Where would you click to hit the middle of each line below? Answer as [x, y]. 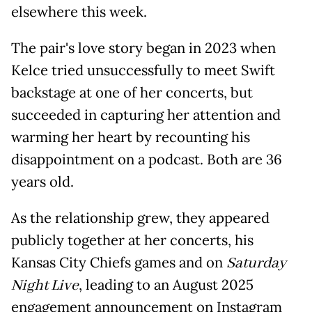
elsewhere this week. [79, 12]
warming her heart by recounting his [131, 138]
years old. [42, 182]
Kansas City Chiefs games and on [119, 263]
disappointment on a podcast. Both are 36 [147, 160]
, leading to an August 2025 [166, 285]
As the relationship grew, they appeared [140, 218]
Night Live [45, 286]
